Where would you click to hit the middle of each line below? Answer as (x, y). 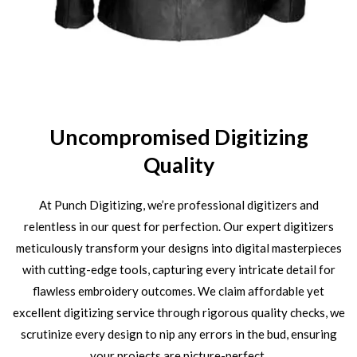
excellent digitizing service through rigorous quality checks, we (178, 312)
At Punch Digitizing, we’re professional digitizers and (178, 204)
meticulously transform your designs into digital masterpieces (178, 247)
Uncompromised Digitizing (178, 136)
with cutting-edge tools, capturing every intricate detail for (178, 269)
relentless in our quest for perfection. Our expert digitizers (178, 226)
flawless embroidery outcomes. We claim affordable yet (178, 290)
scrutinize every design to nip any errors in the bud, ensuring (178, 333)
